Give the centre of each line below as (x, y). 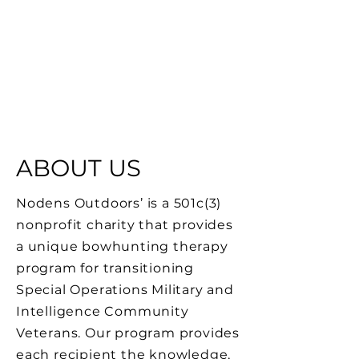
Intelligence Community (103, 311)
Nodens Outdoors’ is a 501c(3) (119, 203)
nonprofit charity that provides (125, 225)
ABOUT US (79, 168)
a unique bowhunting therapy (122, 246)
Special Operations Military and (125, 290)
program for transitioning (105, 268)
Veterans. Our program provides (128, 333)
